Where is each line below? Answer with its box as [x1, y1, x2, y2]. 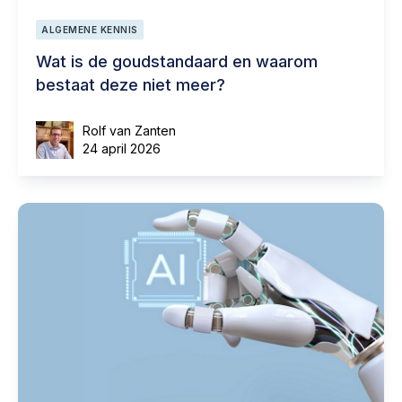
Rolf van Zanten [83, 122, 176, 138]
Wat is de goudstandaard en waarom [36, 51, 318, 71]
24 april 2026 [83, 140, 161, 156]
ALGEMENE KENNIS [41, 23, 138, 35]
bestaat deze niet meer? [36, 74, 225, 94]
